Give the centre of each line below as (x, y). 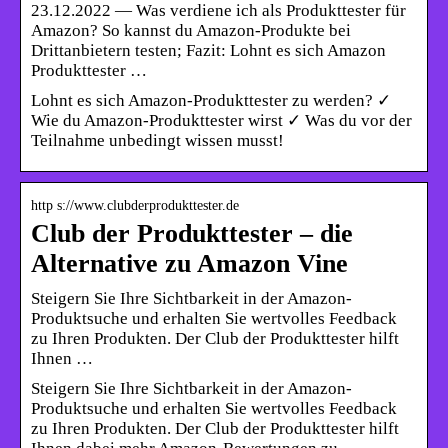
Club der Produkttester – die (192, 233)
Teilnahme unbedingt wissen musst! (157, 140)
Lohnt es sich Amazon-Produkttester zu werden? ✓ (211, 100)
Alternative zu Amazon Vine (189, 263)
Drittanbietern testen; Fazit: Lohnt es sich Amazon (208, 50)
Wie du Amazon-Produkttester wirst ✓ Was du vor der (221, 120)
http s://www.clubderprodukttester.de (135, 205)
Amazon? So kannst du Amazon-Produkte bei (191, 30)
